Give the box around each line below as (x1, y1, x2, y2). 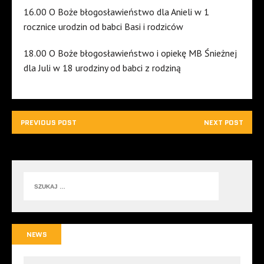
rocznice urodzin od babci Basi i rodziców (24, 21, 183, 33)
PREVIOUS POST (21, 117, 77, 128)
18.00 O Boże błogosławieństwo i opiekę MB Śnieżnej (24, 47, 237, 60)
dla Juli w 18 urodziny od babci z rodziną (24, 62, 181, 74)
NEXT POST (204, 117, 243, 128)
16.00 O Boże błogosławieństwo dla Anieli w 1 (24, 6, 209, 18)
